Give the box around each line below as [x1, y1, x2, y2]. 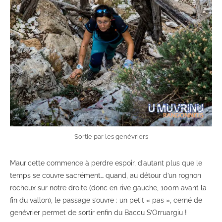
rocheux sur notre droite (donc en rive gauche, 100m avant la [10, 184, 207, 192]
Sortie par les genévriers [74, 133, 148, 141]
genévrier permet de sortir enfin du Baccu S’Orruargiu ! [10, 209, 187, 217]
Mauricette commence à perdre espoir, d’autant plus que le [10, 159, 202, 167]
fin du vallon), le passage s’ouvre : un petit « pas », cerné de [10, 196, 202, 205]
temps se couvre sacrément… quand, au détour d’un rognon [10, 171, 201, 180]
